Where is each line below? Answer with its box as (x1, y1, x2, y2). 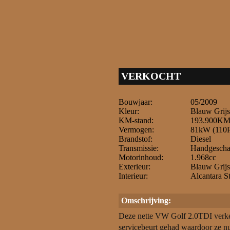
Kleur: (119, 107, 139, 116)
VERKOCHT (121, 70, 181, 82)
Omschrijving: (121, 196, 171, 205)
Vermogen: (119, 125, 154, 134)
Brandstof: (119, 135, 152, 143)
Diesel (190, 135, 211, 143)
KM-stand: (119, 116, 154, 125)
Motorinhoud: (119, 153, 163, 162)
